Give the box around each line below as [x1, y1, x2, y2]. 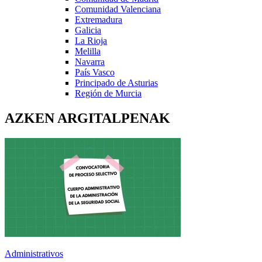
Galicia [75, 25, 101, 35]
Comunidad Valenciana [75, 4, 161, 14]
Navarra [75, 56, 105, 67]
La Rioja [75, 35, 107, 46]
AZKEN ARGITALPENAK [5, 110, 170, 126]
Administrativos [5, 248, 63, 258]
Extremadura [75, 14, 122, 25]
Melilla [75, 46, 101, 56]
